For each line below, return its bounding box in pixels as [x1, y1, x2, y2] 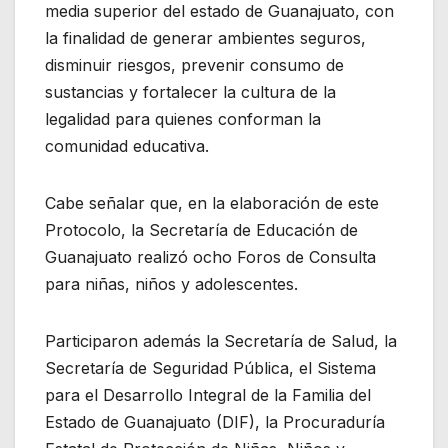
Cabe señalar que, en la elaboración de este [45, 192, 379, 213]
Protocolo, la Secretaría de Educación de [45, 219, 358, 240]
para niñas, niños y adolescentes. [45, 273, 298, 294]
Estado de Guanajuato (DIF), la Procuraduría [45, 411, 385, 432]
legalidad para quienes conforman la [45, 108, 321, 129]
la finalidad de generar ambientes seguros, [45, 27, 366, 48]
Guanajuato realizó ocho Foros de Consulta [45, 246, 376, 267]
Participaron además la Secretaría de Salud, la [45, 330, 397, 351]
